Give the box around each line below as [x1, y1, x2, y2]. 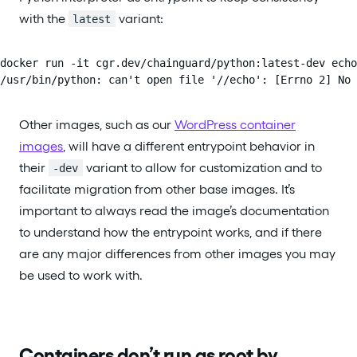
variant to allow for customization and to [82, 159, 322, 175]
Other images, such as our [19, 116, 175, 132]
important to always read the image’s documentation [19, 202, 329, 218]
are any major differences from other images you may [19, 245, 335, 261]
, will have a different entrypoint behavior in [63, 138, 315, 154]
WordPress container [175, 116, 296, 132]
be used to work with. [19, 267, 143, 283]
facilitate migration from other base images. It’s [19, 181, 295, 197]
